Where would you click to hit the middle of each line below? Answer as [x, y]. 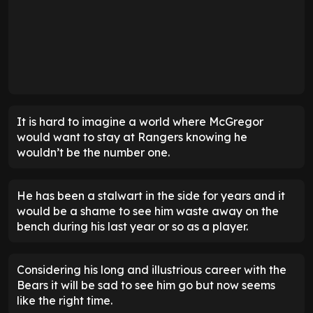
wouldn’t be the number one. [95, 153]
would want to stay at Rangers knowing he [132, 137]
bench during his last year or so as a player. [132, 227]
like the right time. [66, 301]
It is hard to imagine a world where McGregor [140, 122]
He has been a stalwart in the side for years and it [151, 196]
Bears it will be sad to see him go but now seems [146, 285]
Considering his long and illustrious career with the [152, 270]
